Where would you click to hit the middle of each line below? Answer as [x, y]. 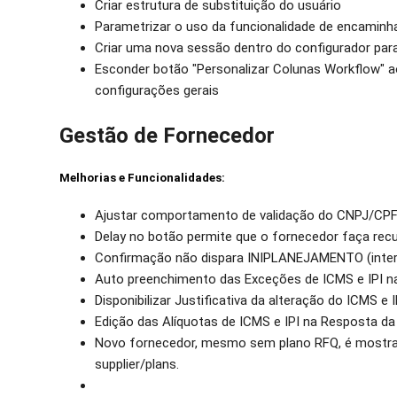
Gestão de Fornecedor [167, 136]
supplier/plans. [137, 365]
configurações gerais [157, 91]
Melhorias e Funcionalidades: [144, 178]
